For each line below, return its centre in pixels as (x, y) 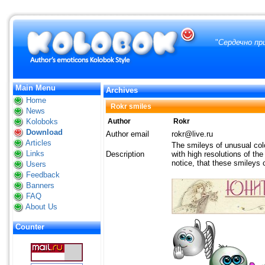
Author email (127, 134)
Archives (122, 90)
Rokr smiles (131, 106)
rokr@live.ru (192, 134)
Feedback (43, 174)
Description (125, 154)
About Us (41, 206)
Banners (40, 185)
